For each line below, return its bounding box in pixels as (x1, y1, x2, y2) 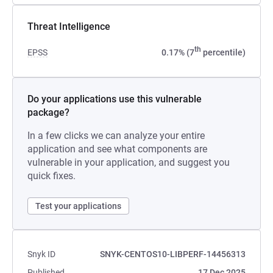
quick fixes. (27, 170, 76, 182)
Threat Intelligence (27, 21, 110, 32)
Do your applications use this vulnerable (27, 93, 202, 105)
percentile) (201, 48, 246, 57)
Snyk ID (27, 249, 55, 259)
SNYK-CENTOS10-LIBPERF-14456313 (100, 249, 246, 259)
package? (27, 107, 69, 118)
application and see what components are (27, 143, 207, 155)
